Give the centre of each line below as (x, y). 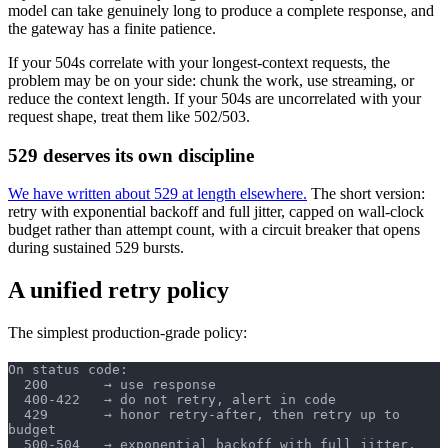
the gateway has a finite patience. (112, 28)
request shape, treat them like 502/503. (129, 116)
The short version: (366, 194)
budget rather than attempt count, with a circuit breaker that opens (214, 230)
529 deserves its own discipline (131, 155)
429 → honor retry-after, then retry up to (16, 415)
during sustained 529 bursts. (96, 248)
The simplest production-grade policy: (127, 333)
